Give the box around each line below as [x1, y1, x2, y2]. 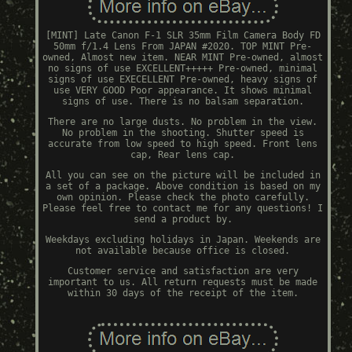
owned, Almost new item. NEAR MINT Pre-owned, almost [42, 52, 324, 64]
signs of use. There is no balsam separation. [61, 96, 304, 108]
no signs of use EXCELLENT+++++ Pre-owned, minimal [48, 63, 318, 75]
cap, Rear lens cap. [130, 149, 236, 161]
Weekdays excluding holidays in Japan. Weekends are [45, 234, 321, 246]
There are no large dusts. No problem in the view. [48, 116, 318, 128]
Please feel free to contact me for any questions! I [42, 203, 324, 214]
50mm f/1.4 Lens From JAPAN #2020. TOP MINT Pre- [53, 41, 313, 53]
